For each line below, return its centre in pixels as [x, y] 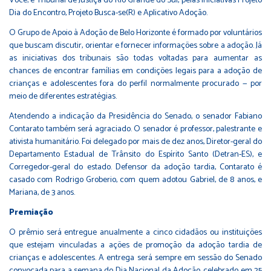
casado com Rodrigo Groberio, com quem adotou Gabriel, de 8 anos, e [135, 180]
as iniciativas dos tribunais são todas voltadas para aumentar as [135, 58]
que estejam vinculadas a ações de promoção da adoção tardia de [135, 245]
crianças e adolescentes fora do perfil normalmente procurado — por [135, 83]
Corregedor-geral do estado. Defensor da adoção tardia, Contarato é [135, 167]
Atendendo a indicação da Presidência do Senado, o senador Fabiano [135, 116]
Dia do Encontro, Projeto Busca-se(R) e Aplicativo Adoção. [108, 13]
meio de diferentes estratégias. [63, 96]
